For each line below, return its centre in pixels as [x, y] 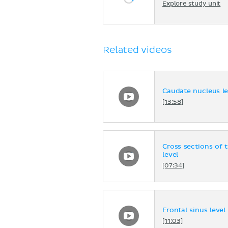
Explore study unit [192, 4]
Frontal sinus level [194, 211]
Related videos [137, 50]
